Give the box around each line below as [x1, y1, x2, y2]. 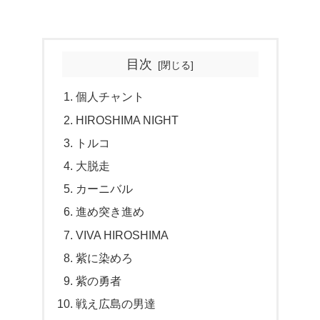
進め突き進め [75, 205, 144, 219]
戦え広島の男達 [75, 297, 156, 311]
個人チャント [75, 90, 144, 104]
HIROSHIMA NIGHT [75, 113, 179, 126]
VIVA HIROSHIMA [75, 228, 169, 241]
